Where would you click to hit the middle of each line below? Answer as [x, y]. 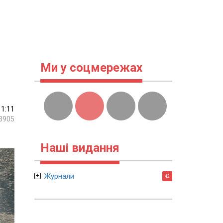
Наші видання [80, 148]
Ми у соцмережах [91, 68]
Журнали [59, 176]
